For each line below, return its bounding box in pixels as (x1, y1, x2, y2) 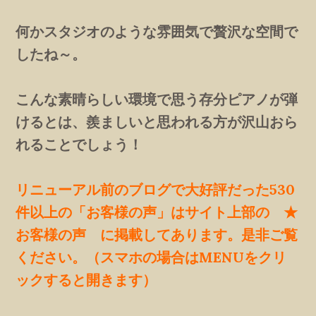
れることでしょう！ (16, 135, 143, 154)
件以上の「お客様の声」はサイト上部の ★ (16, 203, 298, 221)
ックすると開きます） (16, 271, 157, 289)
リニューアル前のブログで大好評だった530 (16, 181, 296, 199)
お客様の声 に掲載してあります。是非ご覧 (16, 226, 298, 244)
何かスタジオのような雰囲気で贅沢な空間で (16, 23, 298, 41)
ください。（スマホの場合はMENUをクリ (16, 248, 287, 267)
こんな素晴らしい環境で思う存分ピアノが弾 (16, 90, 298, 109)
